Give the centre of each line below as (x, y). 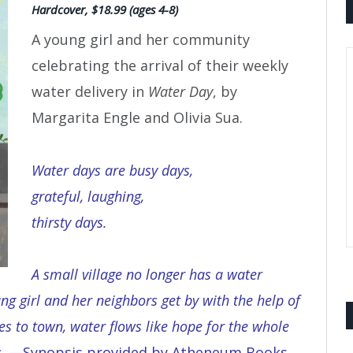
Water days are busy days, (112, 170)
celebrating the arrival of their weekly (160, 66)
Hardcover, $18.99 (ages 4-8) (105, 9)
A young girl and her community (141, 40)
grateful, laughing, (88, 196)
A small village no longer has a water (147, 275)
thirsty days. (69, 222)
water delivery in (90, 92)
